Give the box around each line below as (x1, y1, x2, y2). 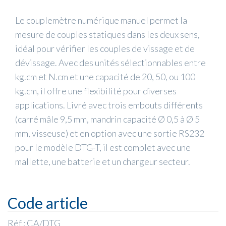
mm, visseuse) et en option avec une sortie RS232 (15, 128, 204, 139)
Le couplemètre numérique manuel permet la (15, 15, 187, 26)
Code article (8, 194, 88, 212)
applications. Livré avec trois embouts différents (15, 99, 203, 111)
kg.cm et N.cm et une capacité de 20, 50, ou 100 (15, 71, 195, 83)
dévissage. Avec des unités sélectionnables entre (15, 57, 206, 69)
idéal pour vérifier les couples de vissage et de (15, 43, 195, 54)
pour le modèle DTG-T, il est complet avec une (15, 142, 191, 153)
